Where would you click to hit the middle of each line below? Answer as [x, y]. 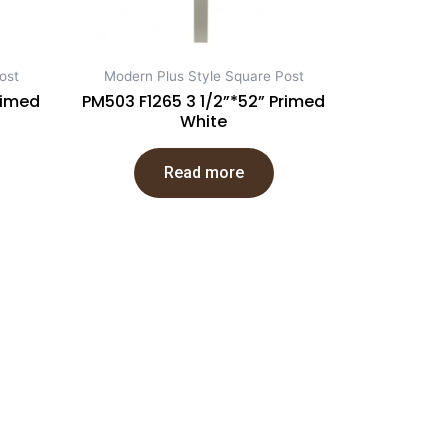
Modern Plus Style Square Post [203, 75]
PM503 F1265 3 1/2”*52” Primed [203, 101]
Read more [203, 172]
